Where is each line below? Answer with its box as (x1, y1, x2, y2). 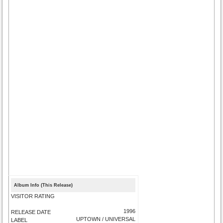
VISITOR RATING (11, 193, 55, 199)
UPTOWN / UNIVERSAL (76, 216, 136, 222)
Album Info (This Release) (14, 182, 73, 188)
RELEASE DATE (11, 209, 51, 215)
